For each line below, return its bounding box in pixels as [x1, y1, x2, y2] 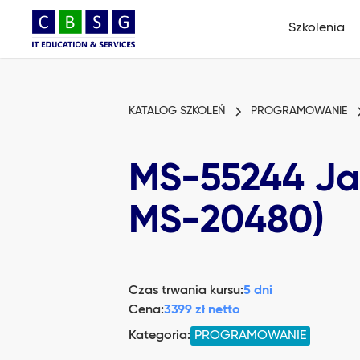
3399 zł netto [164, 304, 240, 317]
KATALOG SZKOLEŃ [129, 105, 225, 117]
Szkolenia [288, 21, 346, 35]
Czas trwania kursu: [129, 284, 243, 297]
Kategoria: [129, 329, 190, 342]
